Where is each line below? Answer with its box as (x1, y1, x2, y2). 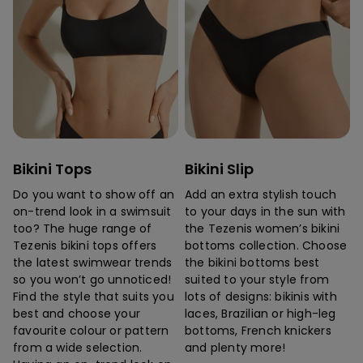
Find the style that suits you (13, 288, 174, 305)
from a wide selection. (13, 340, 143, 357)
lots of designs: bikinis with (185, 288, 337, 305)
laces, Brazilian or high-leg (185, 305, 336, 322)
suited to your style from (185, 271, 329, 288)
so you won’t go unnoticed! (13, 271, 172, 288)
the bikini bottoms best (185, 254, 320, 271)
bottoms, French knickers (185, 322, 331, 340)
